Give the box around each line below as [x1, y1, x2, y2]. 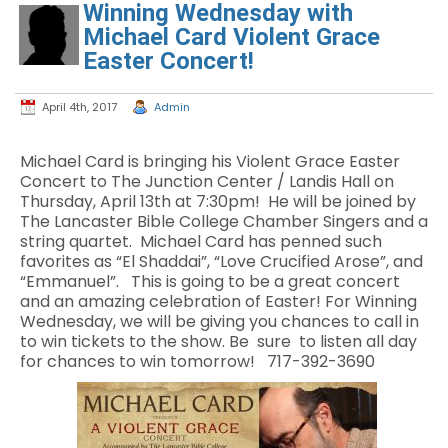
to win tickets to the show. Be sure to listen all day [20, 330, 417, 353]
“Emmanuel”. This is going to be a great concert [20, 270, 400, 293]
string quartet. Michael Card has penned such [20, 230, 382, 253]
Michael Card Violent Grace [83, 23, 380, 51]
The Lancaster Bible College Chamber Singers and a [20, 210, 428, 233]
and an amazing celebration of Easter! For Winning [20, 290, 417, 313]
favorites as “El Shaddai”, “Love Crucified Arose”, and [20, 250, 423, 273]
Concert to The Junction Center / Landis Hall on [20, 170, 394, 193]
